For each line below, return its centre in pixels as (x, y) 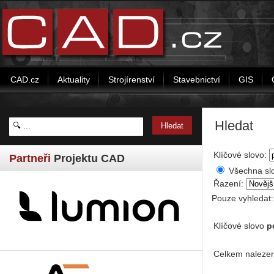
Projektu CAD (88, 158)
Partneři (30, 158)
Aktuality (74, 80)
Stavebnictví (197, 80)
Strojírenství (131, 80)
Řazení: (230, 183)
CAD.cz (25, 80)
